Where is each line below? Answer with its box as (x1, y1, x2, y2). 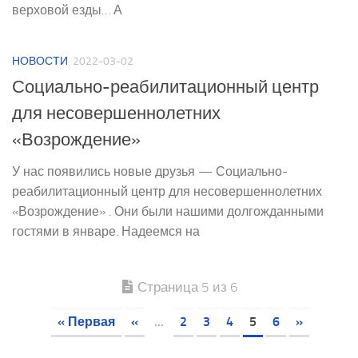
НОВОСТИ (12, 54, 68, 68)
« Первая (57, 314, 115, 330)
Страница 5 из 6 (137, 279, 238, 296)
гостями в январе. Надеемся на (12, 224, 200, 240)
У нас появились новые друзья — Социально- (12, 164, 288, 180)
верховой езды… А (12, 2, 122, 18)
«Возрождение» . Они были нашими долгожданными (12, 204, 324, 220)
